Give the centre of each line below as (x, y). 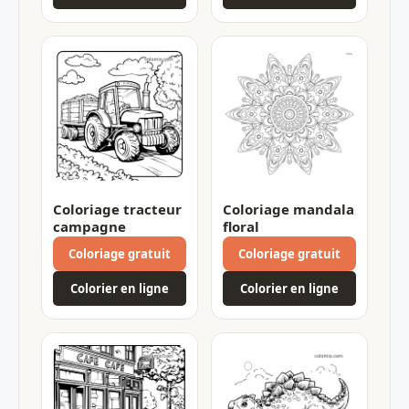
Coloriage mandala (288, 209)
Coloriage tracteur (117, 209)
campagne (89, 226)
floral (241, 226)
